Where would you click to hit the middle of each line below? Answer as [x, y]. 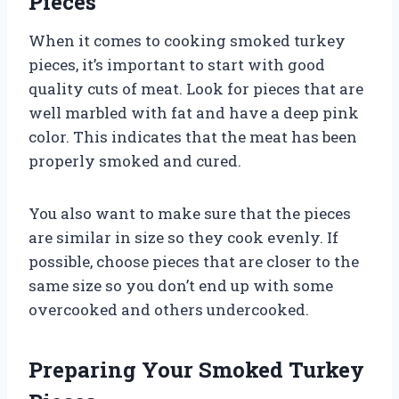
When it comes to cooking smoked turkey [187, 40]
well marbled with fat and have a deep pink [194, 112]
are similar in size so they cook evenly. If [183, 237]
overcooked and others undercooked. [169, 309]
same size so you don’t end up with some [181, 285]
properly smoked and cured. [135, 160]
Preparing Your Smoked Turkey [196, 369]
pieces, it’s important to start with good [177, 64]
